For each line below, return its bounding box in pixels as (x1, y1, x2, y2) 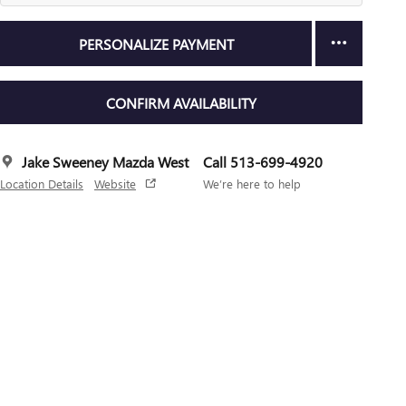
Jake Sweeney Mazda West (22, 151, 188, 171)
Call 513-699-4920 (203, 151, 323, 171)
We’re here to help (203, 175, 301, 191)
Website (94, 175, 136, 191)
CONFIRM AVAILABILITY (106, 92, 256, 112)
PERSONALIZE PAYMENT (78, 34, 234, 53)
